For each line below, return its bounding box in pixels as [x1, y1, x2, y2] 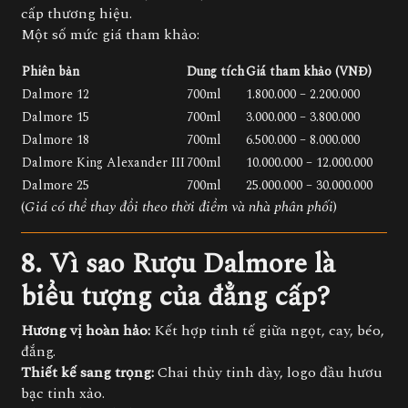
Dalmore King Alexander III [22, 153, 185, 172]
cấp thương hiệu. [21, 3, 132, 25]
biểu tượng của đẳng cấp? [21, 276, 330, 318]
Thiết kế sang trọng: [21, 362, 154, 383]
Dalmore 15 [22, 107, 89, 127]
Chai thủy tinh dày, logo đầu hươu [154, 362, 382, 383]
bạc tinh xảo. [21, 382, 105, 404]
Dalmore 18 [22, 130, 89, 149]
